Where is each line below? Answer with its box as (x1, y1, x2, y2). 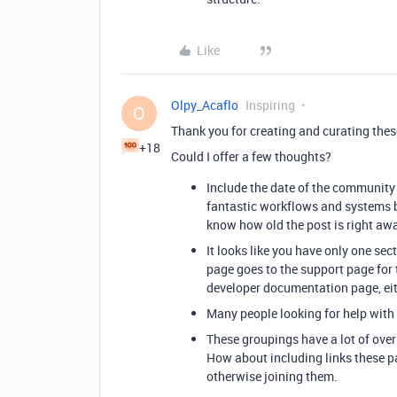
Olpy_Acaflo (171, 96, 238, 113)
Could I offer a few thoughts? (171, 147, 331, 165)
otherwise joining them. (206, 367, 338, 385)
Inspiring (245, 96, 295, 113)
